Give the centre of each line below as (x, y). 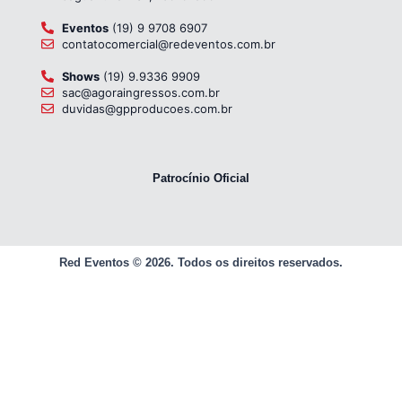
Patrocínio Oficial (201, 178)
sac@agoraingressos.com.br (140, 92)
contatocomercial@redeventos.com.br (168, 44)
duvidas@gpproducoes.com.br (147, 109)
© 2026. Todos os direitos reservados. (236, 262)
